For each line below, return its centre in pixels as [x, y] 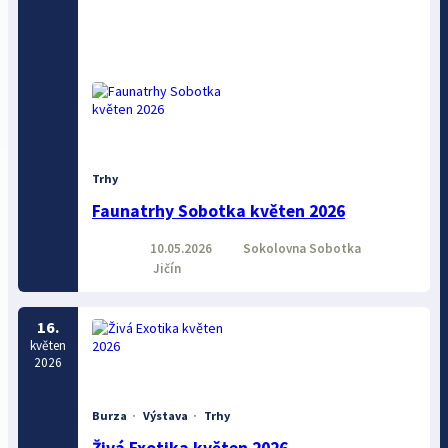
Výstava [165, 415]
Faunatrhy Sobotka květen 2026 [218, 211]
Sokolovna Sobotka [300, 248]
